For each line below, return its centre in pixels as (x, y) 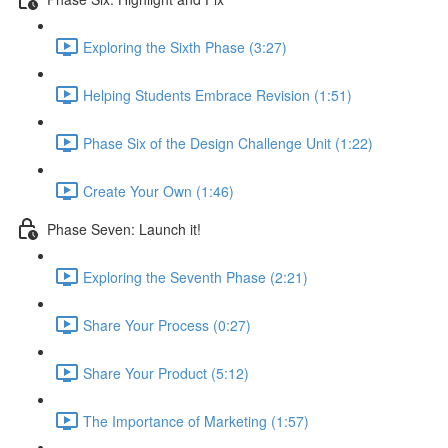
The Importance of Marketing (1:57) (196, 420)
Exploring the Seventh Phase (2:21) (195, 276)
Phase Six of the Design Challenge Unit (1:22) (228, 142)
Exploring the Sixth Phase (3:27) (185, 46)
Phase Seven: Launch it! (124, 228)
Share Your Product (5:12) (166, 372)
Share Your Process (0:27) (167, 324)
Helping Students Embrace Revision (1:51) (217, 94)
